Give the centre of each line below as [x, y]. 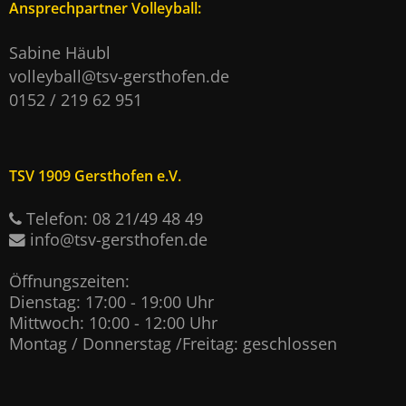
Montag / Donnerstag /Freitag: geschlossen [173, 344]
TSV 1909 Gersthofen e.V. [95, 176]
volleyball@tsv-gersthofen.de [119, 77]
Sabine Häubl [60, 53]
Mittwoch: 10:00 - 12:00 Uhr [113, 323]
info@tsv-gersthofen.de [119, 240]
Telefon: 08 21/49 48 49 [112, 219]
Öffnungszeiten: [69, 281]
